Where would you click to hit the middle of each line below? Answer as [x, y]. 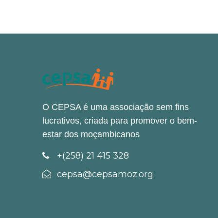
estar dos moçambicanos [91, 135]
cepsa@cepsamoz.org [104, 174]
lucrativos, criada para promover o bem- [120, 121]
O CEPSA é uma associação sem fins [116, 107]
